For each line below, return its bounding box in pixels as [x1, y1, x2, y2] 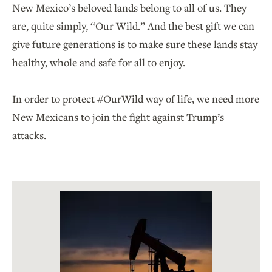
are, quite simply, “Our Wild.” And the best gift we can [12, 19, 254, 33]
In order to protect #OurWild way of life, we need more [12, 92, 259, 106]
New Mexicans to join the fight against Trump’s [12, 110, 224, 124]
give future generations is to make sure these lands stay [12, 37, 257, 51]
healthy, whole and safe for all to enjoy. [12, 55, 185, 69]
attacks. [12, 128, 46, 142]
